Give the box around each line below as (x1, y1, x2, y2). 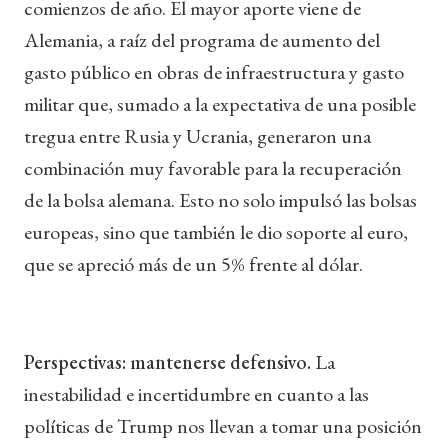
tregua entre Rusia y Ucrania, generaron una (24, 122, 371, 149)
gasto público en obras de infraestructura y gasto (24, 58, 404, 85)
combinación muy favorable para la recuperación (24, 154, 402, 181)
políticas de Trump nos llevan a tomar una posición (24, 412, 422, 439)
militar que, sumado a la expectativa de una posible (24, 90, 416, 117)
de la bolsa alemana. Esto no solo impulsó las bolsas (24, 186, 417, 213)
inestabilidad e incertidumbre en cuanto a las (24, 380, 369, 407)
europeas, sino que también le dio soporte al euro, (24, 218, 408, 245)
